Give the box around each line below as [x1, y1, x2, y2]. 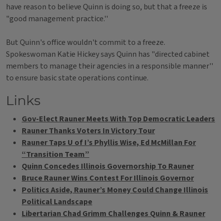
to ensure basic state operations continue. [6, 73, 148, 83]
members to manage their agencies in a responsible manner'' [6, 61, 213, 72]
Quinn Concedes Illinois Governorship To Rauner [22, 161, 194, 172]
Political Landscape [22, 196, 92, 207]
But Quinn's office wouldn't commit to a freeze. [6, 37, 165, 48]
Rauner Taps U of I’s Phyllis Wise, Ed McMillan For [22, 137, 196, 148]
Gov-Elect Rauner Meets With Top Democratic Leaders [22, 113, 215, 124]
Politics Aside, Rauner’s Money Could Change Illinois [22, 184, 208, 195]
